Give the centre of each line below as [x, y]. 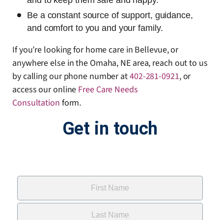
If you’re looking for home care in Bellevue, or [96, 50]
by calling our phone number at [71, 77]
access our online [45, 90]
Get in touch [110, 129]
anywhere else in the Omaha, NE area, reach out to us [110, 63]
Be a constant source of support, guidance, [110, 15]
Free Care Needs [108, 90]
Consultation [36, 103]
